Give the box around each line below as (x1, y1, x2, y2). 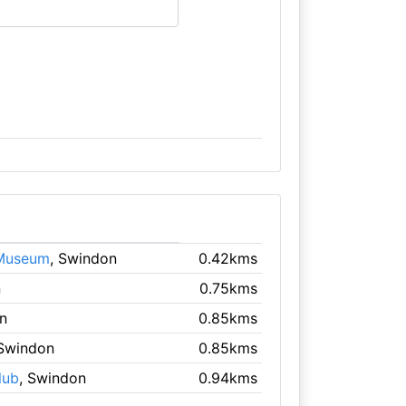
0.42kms (198, 248, 258, 267)
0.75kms (199, 278, 258, 297)
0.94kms (198, 368, 258, 387)
